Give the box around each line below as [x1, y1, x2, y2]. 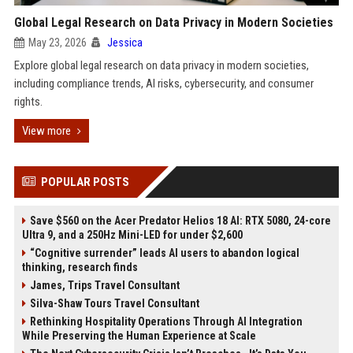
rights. [13, 95, 43, 109]
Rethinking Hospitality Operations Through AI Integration [29, 315, 303, 328]
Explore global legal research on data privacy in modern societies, [13, 58, 309, 72]
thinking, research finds [21, 261, 138, 273]
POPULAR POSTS [40, 175, 129, 189]
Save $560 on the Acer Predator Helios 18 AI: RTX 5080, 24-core [29, 214, 331, 227]
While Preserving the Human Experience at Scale [21, 329, 256, 342]
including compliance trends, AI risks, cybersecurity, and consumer [13, 76, 314, 91]
